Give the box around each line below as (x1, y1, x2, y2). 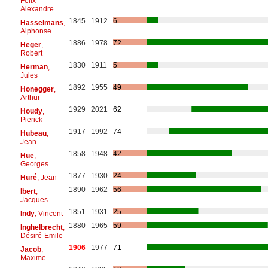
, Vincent (34, 209, 63, 218)
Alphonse (20, 26, 51, 35)
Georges (20, 159, 48, 168)
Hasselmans (20, 18, 63, 27)
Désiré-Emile (20, 231, 63, 240)
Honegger (20, 84, 54, 93)
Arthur (20, 93, 40, 102)
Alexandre (20, 4, 54, 13)
